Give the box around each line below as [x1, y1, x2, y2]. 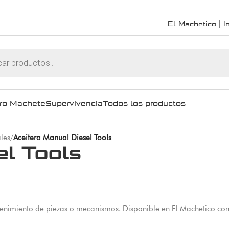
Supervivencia [45, 99, 103, 108]
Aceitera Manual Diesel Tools [13, 132, 111, 142]
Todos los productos [103, 99, 186, 108]
